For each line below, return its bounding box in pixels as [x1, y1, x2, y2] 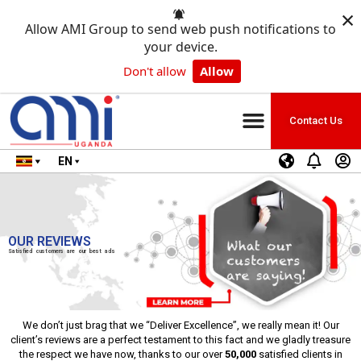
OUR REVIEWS [8, 233, 91, 249]
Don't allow [122, 63, 186, 79]
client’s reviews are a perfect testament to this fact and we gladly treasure [10, 333, 351, 346]
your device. [143, 38, 218, 56]
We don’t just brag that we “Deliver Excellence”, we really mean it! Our [22, 318, 339, 331]
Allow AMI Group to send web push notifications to [25, 20, 336, 38]
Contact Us [289, 114, 342, 127]
